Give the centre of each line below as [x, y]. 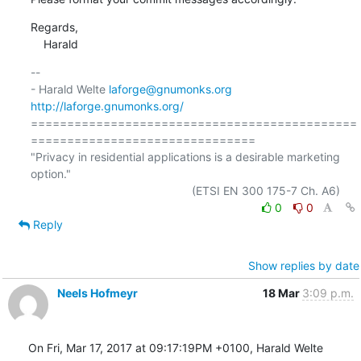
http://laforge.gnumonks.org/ [107, 106]
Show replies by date [303, 265]
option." [50, 173]
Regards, [54, 27]
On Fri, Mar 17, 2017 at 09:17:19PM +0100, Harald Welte [175, 347]
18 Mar [282, 293]
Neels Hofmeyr [97, 293]
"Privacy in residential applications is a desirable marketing [185, 156]
